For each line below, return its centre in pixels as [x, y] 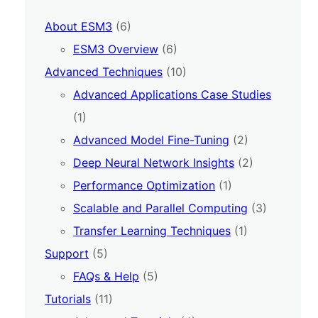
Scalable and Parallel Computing [161, 208]
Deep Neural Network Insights [154, 162]
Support [67, 253]
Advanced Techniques [104, 71]
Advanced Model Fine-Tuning [152, 139]
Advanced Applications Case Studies [172, 94]
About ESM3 [79, 26]
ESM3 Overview [116, 49]
